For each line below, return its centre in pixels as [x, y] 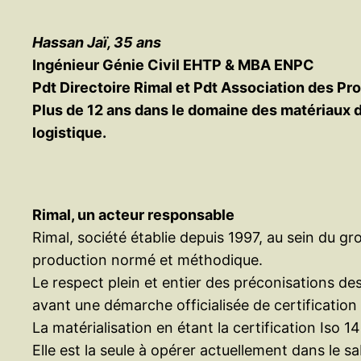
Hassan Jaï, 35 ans [97, 43]
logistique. [69, 133]
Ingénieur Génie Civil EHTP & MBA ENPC [173, 65]
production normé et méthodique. [147, 260]
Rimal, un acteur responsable [133, 215]
